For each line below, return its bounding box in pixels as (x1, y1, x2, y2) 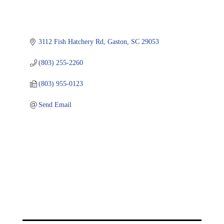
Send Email (38, 100, 72, 108)
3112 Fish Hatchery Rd (38, 37, 104, 45)
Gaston (107, 37, 127, 45)
